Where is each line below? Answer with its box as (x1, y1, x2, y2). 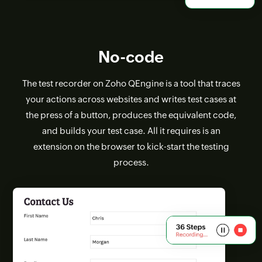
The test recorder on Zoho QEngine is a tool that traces (22, 78, 240, 89)
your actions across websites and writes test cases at (26, 94, 236, 105)
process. (113, 157, 149, 168)
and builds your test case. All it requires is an (42, 126, 220, 136)
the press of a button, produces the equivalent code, (26, 110, 236, 120)
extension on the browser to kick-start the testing (33, 142, 229, 152)
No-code (98, 48, 164, 67)
